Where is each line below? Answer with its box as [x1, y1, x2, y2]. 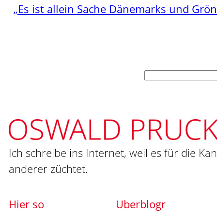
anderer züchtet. [9, 161, 88, 176]
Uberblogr [116, 197, 166, 212]
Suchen [3, 70, 39, 85]
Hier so [9, 197, 44, 212]
